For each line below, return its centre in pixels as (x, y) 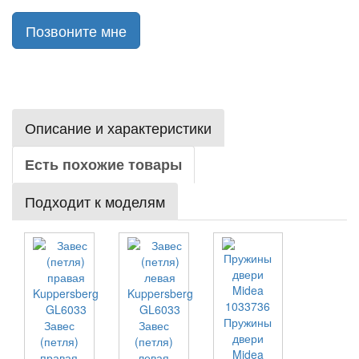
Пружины (248, 322)
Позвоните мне (76, 30)
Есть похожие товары (103, 164)
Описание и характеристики (118, 127)
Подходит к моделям (95, 201)
